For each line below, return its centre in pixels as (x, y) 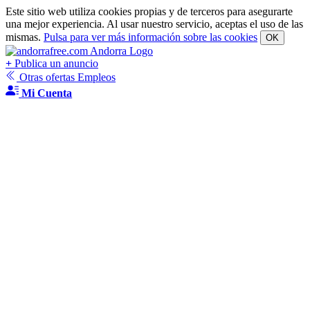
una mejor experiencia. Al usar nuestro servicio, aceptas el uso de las (154, 24)
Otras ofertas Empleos (66, 77)
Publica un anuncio (55, 63)
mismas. (25, 37)
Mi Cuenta (47, 93)
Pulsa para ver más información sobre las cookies (151, 37)
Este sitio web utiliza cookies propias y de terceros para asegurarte (149, 11)
